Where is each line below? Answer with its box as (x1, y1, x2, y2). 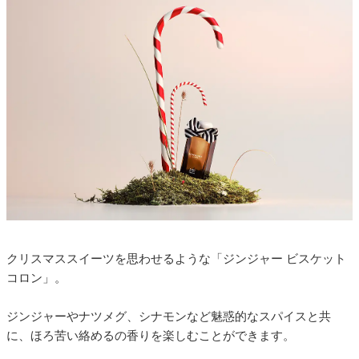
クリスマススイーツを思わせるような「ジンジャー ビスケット (6, 251, 346, 265)
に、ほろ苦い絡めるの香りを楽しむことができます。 (6, 328, 295, 342)
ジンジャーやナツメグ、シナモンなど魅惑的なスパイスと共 (6, 309, 331, 323)
